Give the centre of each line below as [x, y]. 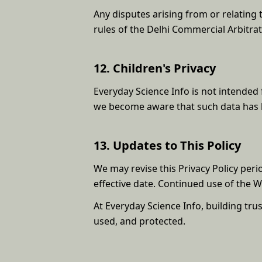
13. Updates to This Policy [167, 145]
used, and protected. [139, 221]
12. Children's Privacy [155, 68]
